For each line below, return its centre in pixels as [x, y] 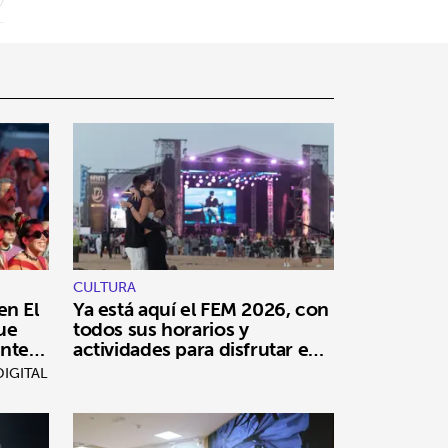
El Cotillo [112, 368]
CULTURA [104, 286]
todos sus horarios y [161, 328]
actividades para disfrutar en [196, 348]
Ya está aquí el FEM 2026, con [201, 308]
